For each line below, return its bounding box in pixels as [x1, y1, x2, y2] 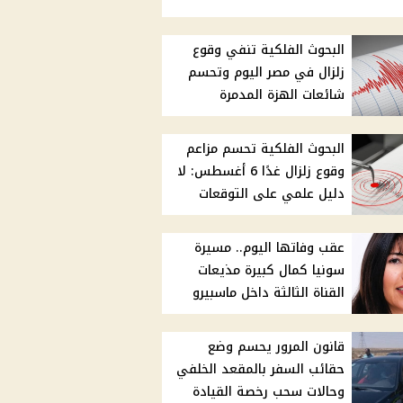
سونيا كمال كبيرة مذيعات [198, 258, 345, 283]
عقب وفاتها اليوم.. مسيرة [194, 236, 345, 261]
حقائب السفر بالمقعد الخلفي [176, 357, 345, 382]
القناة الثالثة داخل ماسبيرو [193, 281, 345, 306]
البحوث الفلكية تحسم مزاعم [186, 137, 345, 162]
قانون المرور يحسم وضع [208, 335, 345, 360]
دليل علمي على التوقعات [199, 182, 345, 207]
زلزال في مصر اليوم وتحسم [188, 60, 345, 85]
